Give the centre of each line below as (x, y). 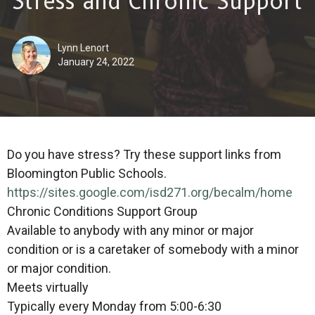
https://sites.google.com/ (78, 192)
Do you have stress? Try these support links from (144, 154)
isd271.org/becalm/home (221, 192)
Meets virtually (48, 287)
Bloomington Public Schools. (87, 173)
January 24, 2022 (96, 62)
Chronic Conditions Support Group (102, 211)
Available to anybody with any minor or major (130, 230)
